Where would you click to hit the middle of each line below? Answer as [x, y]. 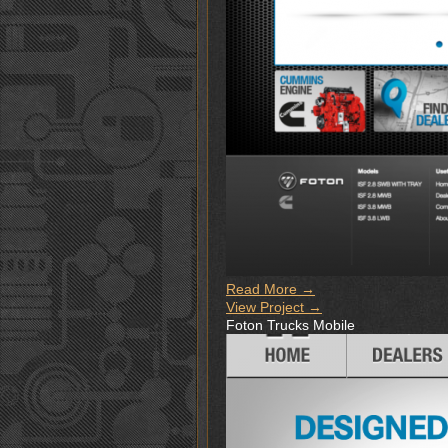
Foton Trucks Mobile [290, 325]
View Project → [274, 307]
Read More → [270, 289]
